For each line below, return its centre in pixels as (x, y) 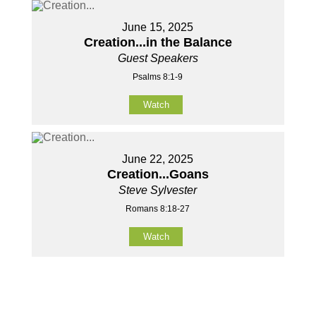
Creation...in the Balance (158, 43)
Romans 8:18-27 (158, 209)
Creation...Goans (158, 175)
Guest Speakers (158, 59)
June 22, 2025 (158, 159)
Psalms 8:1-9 (158, 77)
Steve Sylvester (158, 190)
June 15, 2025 (158, 28)
